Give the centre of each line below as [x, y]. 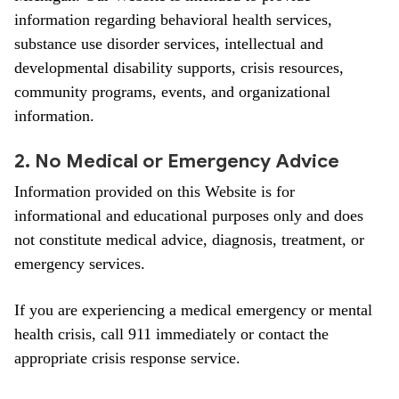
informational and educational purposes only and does [189, 216]
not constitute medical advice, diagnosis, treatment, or [189, 240]
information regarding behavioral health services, [173, 20]
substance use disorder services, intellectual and [169, 44]
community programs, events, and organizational [172, 92]
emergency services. [80, 264]
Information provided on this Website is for [155, 191]
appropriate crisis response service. [127, 358]
